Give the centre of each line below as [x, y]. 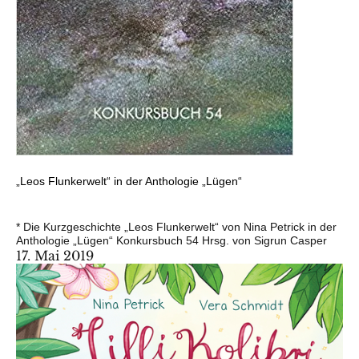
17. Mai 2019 [55, 256]
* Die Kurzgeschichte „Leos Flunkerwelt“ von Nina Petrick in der [176, 227]
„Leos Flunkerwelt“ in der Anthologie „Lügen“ [129, 182]
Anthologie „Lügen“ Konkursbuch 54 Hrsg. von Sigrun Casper [171, 241]
